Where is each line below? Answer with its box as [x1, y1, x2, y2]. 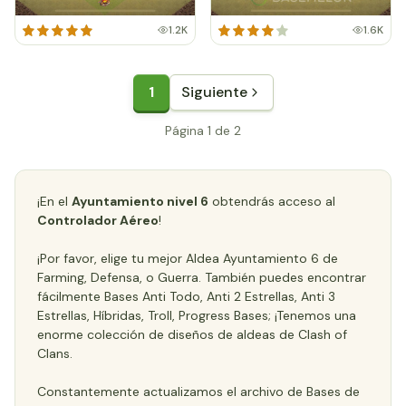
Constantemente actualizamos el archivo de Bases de [37, 383, 360, 400]
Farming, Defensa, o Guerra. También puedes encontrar [37, 269, 366, 285]
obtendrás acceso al [208, 193, 335, 209]
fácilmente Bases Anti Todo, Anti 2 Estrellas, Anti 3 [37, 288, 335, 304]
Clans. [37, 345, 72, 362]
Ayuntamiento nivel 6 [72, 193, 208, 209]
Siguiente [180, 82, 247, 101]
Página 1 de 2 [165, 122, 241, 139]
